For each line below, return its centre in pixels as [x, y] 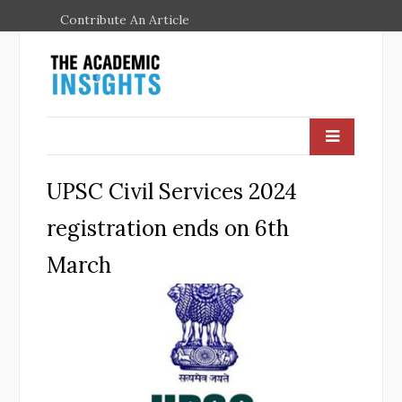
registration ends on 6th [168, 228]
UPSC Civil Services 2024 [172, 191]
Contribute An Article [125, 20]
